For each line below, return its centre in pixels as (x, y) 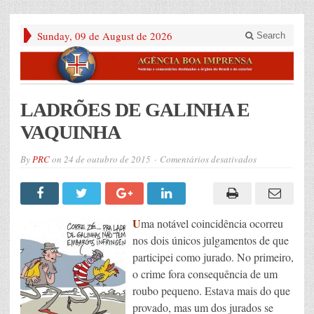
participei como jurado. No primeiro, (213, 257)
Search (269, 35)
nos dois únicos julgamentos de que (211, 240)
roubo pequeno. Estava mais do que (211, 291)
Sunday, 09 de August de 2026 (105, 36)
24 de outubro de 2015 (107, 159)
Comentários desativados (208, 159)
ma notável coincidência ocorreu (212, 224)
